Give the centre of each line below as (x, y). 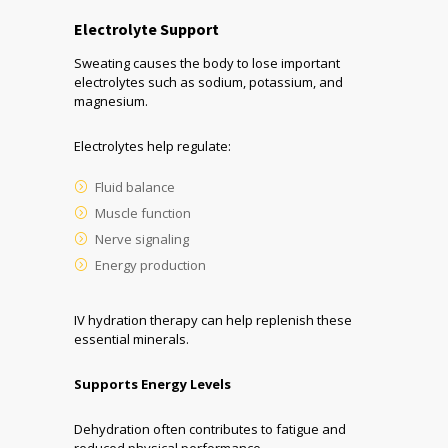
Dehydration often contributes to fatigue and (210, 429)
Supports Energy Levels (152, 384)
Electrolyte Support (146, 29)
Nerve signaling (142, 239)
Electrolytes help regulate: (152, 146)
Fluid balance (135, 187)
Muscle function (143, 213)
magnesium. (111, 101)
